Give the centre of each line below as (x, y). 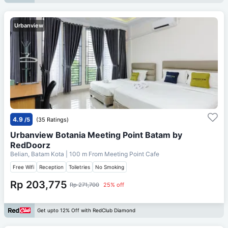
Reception (51, 167)
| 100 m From (84, 154)
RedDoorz (30, 145)
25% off (114, 184)
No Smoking (110, 167)
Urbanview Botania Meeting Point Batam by (96, 135)
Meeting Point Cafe (132, 154)
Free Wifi (23, 167)
